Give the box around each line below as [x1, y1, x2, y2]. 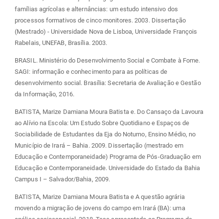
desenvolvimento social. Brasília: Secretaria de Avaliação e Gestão [15, 79, 201, 87]
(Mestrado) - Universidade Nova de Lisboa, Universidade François [15, 27, 197, 35]
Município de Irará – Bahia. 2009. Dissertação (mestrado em [15, 141, 183, 149]
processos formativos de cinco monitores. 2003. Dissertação [15, 16, 186, 24]
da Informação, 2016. [15, 90, 74, 98]
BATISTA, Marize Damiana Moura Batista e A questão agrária [15, 193, 185, 200]
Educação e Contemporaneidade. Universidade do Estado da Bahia [15, 164, 200, 172]
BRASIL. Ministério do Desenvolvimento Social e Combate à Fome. [15, 56, 200, 64]
